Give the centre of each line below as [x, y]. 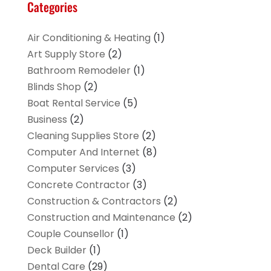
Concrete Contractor [78, 185]
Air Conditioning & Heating [89, 38]
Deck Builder [57, 250]
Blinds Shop [54, 87]
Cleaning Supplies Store [83, 136]
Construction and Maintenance [101, 218]
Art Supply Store [66, 54]
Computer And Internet [83, 152]
